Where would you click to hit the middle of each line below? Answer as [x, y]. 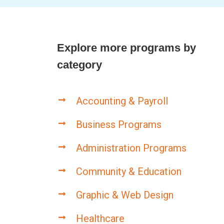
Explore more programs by [126, 47]
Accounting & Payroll [122, 101]
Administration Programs [131, 148]
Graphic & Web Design [124, 195]
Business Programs [118, 124]
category [79, 64]
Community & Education [128, 171]
